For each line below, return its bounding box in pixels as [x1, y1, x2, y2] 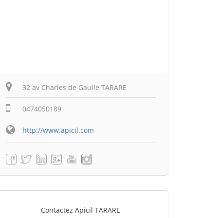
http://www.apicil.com [22, 126, 94, 135]
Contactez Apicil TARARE [40, 205, 120, 215]
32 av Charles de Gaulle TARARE [22, 83, 127, 92]
